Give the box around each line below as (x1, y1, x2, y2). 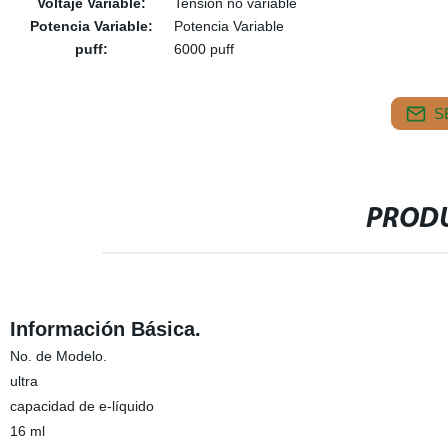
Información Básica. (9, 318, 201, 340)
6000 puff (173, 41, 234, 57)
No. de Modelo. (9, 348, 107, 364)
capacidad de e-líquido (9, 398, 154, 414)
